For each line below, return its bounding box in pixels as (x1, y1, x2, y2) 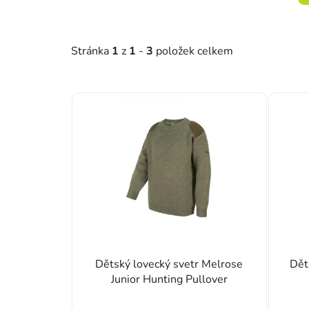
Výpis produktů (70, 82, 187, 105)
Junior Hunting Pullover (110, 271, 228, 287)
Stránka (71, 43, 112, 59)
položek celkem (153, 43, 233, 59)
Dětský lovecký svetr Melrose (95, 256, 243, 272)
